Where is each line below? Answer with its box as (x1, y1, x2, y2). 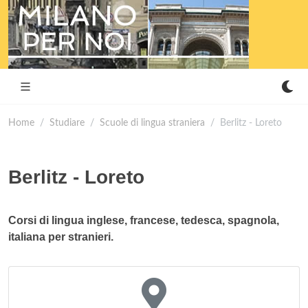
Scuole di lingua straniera (100, 118, 205, 128)
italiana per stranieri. (8, 231, 113, 243)
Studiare (49, 118, 85, 128)
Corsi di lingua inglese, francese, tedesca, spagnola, (8, 214, 279, 226)
